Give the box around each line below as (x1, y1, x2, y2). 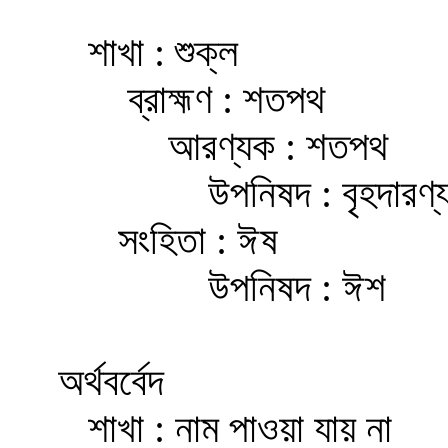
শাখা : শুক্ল (8, 30, 238, 76)
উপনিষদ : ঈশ (8, 265, 386, 311)
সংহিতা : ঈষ (8, 218, 278, 264)
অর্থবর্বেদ (8, 359, 164, 405)
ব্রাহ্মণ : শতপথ (8, 77, 325, 123)
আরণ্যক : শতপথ (8, 124, 388, 170)
